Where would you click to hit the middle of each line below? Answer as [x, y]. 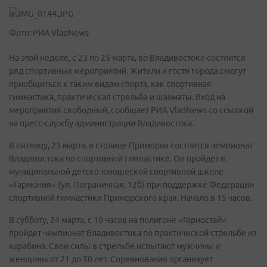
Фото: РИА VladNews [49, 33]
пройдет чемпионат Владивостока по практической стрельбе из [133, 233]
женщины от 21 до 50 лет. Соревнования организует [111, 259]
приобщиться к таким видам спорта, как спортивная [110, 84]
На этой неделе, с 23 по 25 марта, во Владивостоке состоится [127, 58]
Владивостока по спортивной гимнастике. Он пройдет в [117, 159]
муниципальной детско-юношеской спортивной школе [116, 172]
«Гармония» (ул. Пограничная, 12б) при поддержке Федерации [131, 185]
